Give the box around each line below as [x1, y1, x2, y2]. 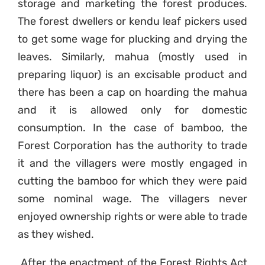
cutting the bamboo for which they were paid [18, 174, 247, 188]
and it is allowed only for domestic [18, 104, 247, 117]
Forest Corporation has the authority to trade [18, 139, 247, 153]
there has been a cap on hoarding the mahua [18, 86, 247, 99]
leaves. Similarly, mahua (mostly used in [18, 50, 247, 64]
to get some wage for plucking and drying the [18, 33, 247, 46]
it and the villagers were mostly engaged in [18, 157, 247, 170]
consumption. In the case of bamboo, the [18, 121, 247, 135]
